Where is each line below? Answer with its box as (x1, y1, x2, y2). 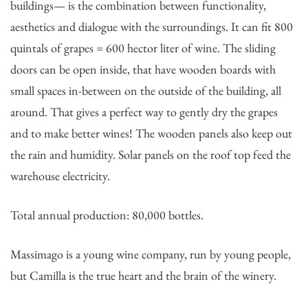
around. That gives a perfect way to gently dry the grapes (10, 104, 278, 120)
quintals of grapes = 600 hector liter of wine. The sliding (10, 40, 276, 56)
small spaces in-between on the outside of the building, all (10, 82, 281, 98)
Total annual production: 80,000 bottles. (10, 207, 203, 223)
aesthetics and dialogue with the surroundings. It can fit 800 (10, 19, 293, 34)
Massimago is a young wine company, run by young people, (10, 246, 291, 262)
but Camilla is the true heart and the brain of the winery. (10, 267, 276, 283)
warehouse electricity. (10, 168, 110, 184)
